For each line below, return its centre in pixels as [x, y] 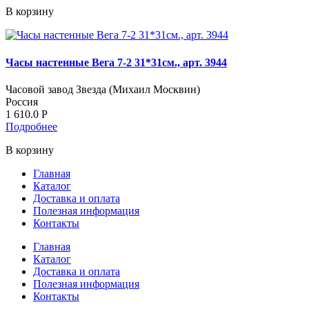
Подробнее [31, 126]
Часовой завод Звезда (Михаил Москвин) [103, 89]
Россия [22, 101]
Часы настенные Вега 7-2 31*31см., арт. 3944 [116, 62]
